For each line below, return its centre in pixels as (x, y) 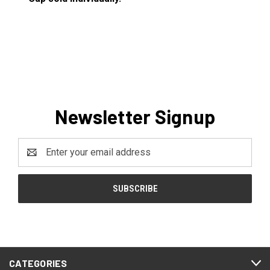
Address (36, 159)
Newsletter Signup (135, 116)
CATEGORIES (38, 263)
